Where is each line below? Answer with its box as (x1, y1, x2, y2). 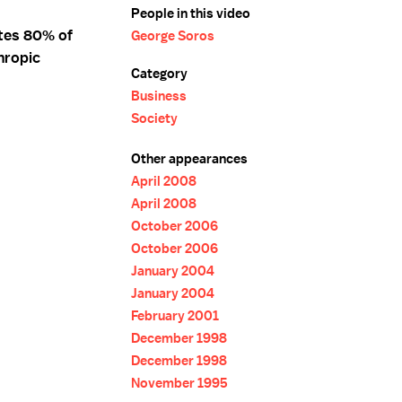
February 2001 (131, 307, 219, 325)
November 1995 (131, 374, 228, 392)
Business (131, 87, 187, 105)
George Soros (131, 27, 214, 45)
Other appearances (131, 150, 248, 168)
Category (131, 65, 188, 83)
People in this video (131, 4, 250, 22)
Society (131, 109, 178, 127)
